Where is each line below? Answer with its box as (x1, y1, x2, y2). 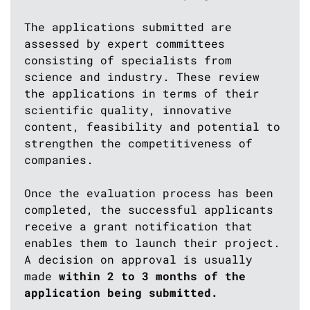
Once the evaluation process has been (24, 185, 273, 201)
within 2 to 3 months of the (59, 268, 246, 284)
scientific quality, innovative (24, 102, 232, 118)
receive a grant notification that (24, 219, 253, 234)
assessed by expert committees (24, 36, 225, 51)
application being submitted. (24, 285, 218, 300)
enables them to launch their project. (24, 235, 280, 250)
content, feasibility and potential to (24, 119, 280, 134)
